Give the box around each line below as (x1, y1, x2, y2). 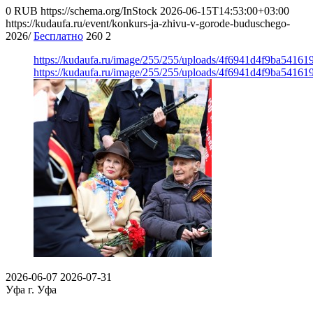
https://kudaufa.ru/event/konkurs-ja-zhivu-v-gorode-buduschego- (6, 17, 290, 29)
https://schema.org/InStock (41, 4, 157, 17)
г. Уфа (28, 283, 57, 296)
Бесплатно (34, 29, 83, 42)
